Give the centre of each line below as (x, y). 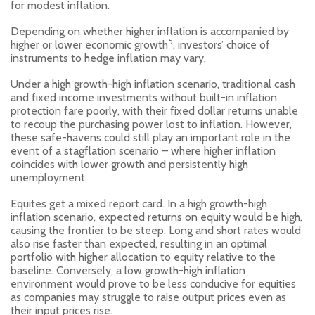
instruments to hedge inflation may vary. (108, 58)
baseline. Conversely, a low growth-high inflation (128, 270)
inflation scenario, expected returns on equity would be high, (156, 217)
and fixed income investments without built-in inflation (144, 97)
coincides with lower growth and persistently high (129, 164)
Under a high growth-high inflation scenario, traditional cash (153, 84)
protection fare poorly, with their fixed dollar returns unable (154, 110)
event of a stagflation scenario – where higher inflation (143, 150)
